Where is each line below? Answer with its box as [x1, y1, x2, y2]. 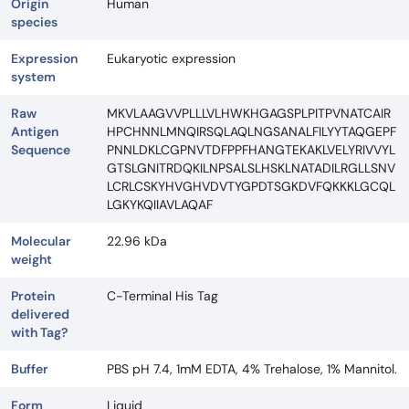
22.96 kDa [107, 233, 167, 250]
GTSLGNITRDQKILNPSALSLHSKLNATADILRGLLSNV [107, 160, 395, 177]
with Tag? [11, 324, 68, 341]
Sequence [11, 142, 70, 159]
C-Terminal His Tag [107, 288, 218, 305]
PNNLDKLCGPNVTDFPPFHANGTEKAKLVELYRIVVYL [107, 142, 395, 159]
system [11, 68, 56, 86]
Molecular [11, 233, 71, 250]
